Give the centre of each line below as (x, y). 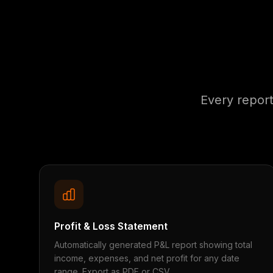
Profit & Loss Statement (111, 226)
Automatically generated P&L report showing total (153, 245)
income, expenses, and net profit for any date (147, 258)
